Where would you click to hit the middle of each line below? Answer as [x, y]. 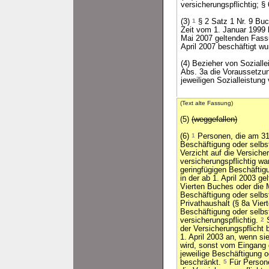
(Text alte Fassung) [207, 103]
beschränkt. [202, 262]
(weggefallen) [214, 119]
